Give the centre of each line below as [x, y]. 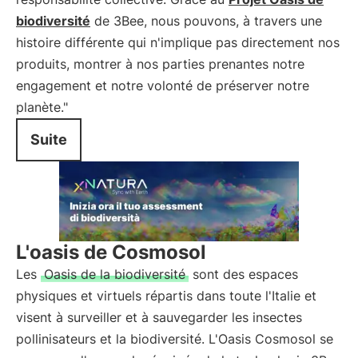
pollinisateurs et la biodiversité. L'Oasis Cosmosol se [175, 339]
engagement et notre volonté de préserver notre [163, 86]
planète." [42, 107]
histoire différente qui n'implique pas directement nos [178, 42]
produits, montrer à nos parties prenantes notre [160, 64]
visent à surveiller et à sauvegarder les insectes [159, 317]
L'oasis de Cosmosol [111, 252]
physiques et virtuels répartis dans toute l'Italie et [166, 296]
